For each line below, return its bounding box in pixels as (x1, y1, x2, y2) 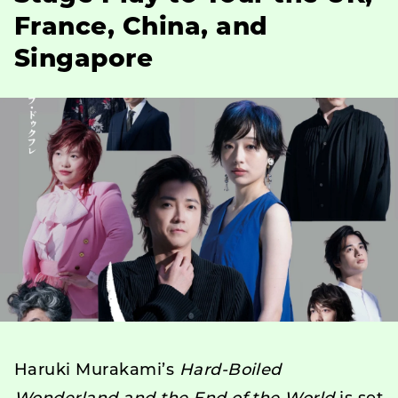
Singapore (14, 47, 154, 73)
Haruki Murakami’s (14, 362, 179, 379)
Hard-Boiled (179, 362, 282, 379)
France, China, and (14, 15, 268, 41)
